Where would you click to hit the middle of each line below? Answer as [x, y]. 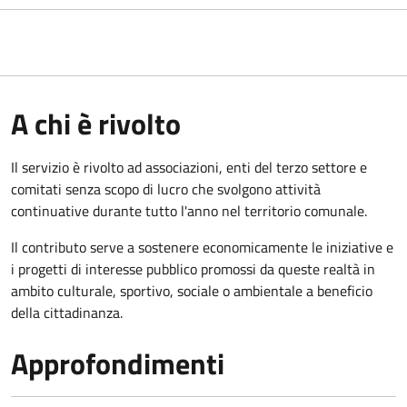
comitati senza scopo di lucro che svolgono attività [166, 189]
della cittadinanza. [67, 312]
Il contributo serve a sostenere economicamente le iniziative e [202, 247]
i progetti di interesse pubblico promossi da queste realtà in [193, 268]
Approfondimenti [118, 363]
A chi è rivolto [96, 123]
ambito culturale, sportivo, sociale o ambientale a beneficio [192, 290]
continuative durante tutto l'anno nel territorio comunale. [189, 210]
